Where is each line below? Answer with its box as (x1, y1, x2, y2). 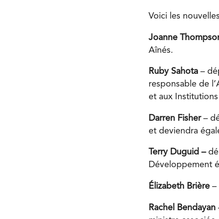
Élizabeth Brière (149, 181, 212, 191)
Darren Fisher (149, 113, 203, 123)
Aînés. (149, 45, 173, 55)
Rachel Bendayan (149, 203, 218, 212)
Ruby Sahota (149, 67, 200, 76)
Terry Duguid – (149, 148, 206, 157)
